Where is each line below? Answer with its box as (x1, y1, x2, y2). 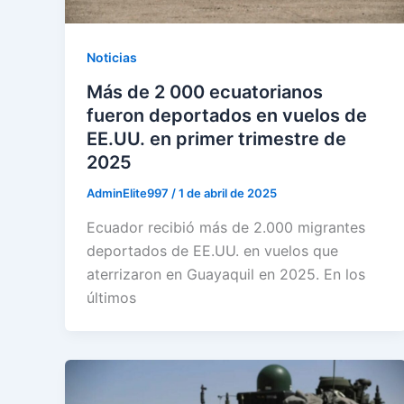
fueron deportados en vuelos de (87, 105, 367, 127)
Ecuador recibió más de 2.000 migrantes (87, 217, 365, 236)
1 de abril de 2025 (179, 186, 277, 201)
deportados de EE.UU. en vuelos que (87, 241, 338, 260)
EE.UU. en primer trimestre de (87, 128, 346, 151)
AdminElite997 (87, 186, 171, 201)
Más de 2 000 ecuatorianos (87, 81, 323, 104)
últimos (87, 288, 136, 307)
